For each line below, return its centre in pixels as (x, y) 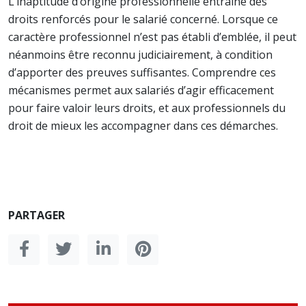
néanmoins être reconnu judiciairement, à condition (140, 55)
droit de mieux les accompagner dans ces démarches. (143, 126)
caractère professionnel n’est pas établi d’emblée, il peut (152, 37)
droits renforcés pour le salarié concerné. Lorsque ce (143, 19)
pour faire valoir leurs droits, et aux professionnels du (147, 108)
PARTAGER (37, 215)
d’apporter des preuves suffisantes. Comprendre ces (142, 72)
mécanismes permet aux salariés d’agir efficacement (141, 90)
